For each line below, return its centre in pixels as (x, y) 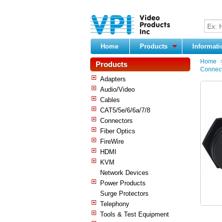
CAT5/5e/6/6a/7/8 (125, 110)
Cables (110, 100)
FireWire (112, 141)
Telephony (115, 204)
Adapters (113, 79)
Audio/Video (117, 89)
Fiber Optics (118, 131)
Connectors (116, 120)
